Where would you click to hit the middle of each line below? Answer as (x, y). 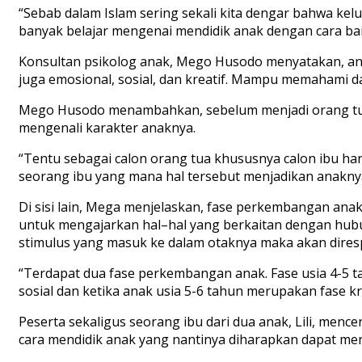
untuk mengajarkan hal (90, 225)
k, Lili (297, 322)
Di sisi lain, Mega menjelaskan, (113, 207)
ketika (101, 291)
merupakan (282, 291)
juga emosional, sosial (86, 80)
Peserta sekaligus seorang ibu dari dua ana (150, 322)
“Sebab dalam (61, 13)
